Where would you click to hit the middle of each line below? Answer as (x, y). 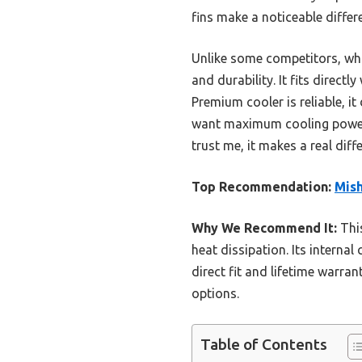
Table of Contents (264, 345)
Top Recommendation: (261, 187)
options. (215, 294)
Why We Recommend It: (264, 228)
